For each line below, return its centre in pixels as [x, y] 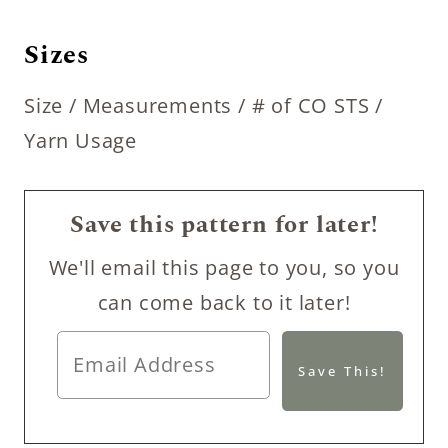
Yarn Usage [81, 140]
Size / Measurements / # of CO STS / [203, 105]
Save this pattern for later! [224, 225]
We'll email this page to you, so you [224, 267]
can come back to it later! [224, 302]
